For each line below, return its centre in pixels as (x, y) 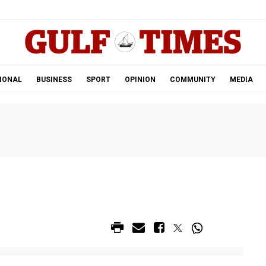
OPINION (140, 80)
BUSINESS (54, 80)
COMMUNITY (192, 80)
